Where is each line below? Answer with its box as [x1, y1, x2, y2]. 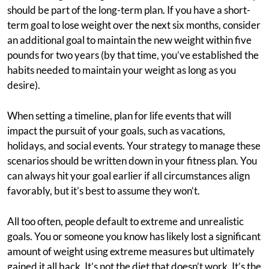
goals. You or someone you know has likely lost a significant [7, 230, 261, 243]
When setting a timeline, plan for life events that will [7, 109, 231, 122]
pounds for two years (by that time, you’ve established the [7, 49, 259, 62]
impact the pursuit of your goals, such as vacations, [7, 124, 225, 138]
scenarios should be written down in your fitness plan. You [7, 154, 257, 168]
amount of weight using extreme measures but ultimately [7, 245, 255, 258]
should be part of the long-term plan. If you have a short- [7, 4, 250, 17]
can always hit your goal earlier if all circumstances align [7, 169, 250, 183]
